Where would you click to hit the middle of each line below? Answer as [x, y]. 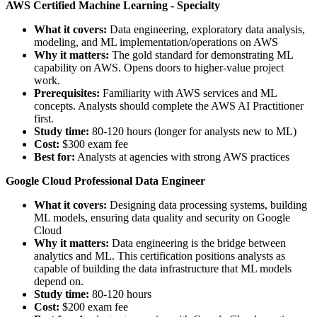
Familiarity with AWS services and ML [188, 93]
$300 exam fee [94, 144]
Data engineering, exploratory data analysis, [206, 29]
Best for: [54, 156]
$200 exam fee [94, 306]
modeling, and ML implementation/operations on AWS [156, 42]
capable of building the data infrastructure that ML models [163, 268]
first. [44, 118]
